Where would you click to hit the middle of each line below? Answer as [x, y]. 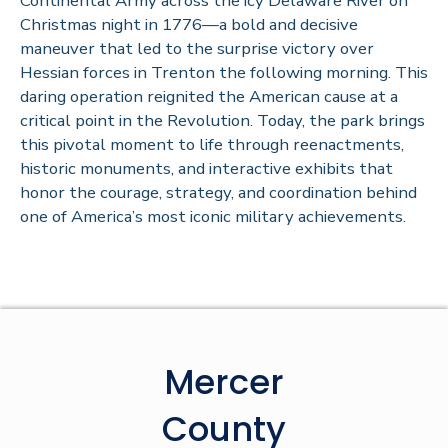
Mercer [224, 381]
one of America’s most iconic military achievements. [213, 216]
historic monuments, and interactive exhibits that [206, 168]
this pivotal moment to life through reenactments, [212, 144]
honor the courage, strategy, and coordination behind [218, 192]
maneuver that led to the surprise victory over [197, 48]
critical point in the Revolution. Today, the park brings [222, 120]
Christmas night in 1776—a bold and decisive [189, 24]
